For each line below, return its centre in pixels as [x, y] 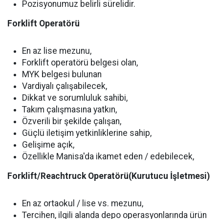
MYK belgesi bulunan [62, 75]
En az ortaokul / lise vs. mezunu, [83, 204]
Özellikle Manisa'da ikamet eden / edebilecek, [108, 157]
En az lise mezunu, [57, 51]
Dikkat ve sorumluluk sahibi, [75, 98]
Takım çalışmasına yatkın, [69, 110]
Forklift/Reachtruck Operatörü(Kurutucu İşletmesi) [109, 176]
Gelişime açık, [48, 145]
